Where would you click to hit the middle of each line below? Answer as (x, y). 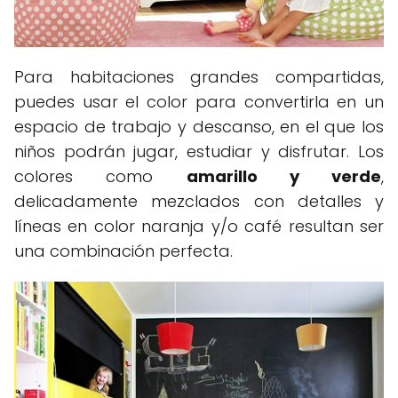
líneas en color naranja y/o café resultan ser (199, 227)
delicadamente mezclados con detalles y (199, 202)
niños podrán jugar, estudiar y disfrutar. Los (199, 152)
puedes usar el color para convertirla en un (199, 102)
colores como (100, 177)
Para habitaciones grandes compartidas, (199, 77)
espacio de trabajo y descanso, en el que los (199, 127)
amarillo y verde (283, 177)
